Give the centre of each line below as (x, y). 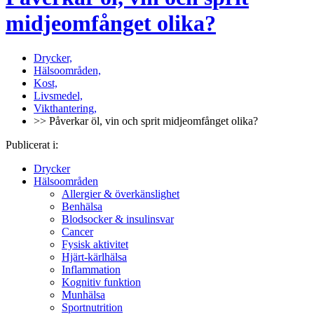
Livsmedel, (58, 95)
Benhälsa (82, 206)
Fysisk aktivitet (95, 244)
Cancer (77, 231)
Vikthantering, (65, 108)
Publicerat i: (33, 144)
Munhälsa (83, 294)
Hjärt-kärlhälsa (94, 257)
